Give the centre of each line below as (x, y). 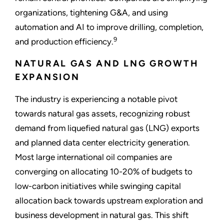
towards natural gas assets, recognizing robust (102, 114)
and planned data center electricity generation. (102, 143)
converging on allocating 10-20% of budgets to (104, 172)
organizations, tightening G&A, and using (91, 13)
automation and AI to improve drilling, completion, (109, 27)
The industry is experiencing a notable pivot (96, 99)
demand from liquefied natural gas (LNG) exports (107, 128)
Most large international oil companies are (93, 157)
